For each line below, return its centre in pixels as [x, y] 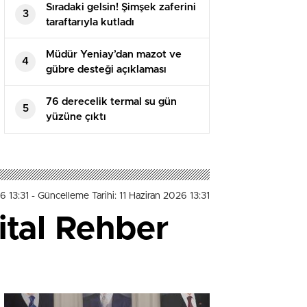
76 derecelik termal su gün [111, 101]
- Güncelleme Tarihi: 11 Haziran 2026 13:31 [121, 196]
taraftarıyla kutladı [90, 22]
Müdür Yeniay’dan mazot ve [114, 54]
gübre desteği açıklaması [106, 69]
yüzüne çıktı [76, 116]
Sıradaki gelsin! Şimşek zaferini [121, 7]
